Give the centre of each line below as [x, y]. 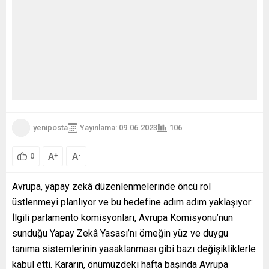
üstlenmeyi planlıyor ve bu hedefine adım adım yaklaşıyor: [132, 202]
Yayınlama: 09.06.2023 [119, 128]
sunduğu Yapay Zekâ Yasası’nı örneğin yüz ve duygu [120, 233]
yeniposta [50, 128]
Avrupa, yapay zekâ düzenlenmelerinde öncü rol [111, 186]
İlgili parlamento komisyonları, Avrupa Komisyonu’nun [122, 217]
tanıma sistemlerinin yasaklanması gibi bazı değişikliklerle [134, 249]
